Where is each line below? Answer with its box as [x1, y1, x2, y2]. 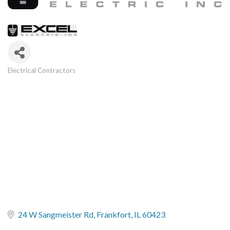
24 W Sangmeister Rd [18, 209, 93, 220]
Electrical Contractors [8, 66, 75, 74]
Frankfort [97, 209, 131, 220]
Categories [7, 71, 62, 87]
